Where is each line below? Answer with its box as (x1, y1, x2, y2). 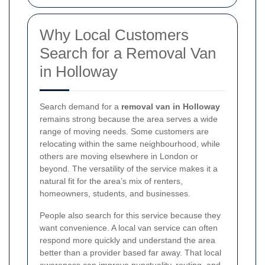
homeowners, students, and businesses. (40, 188, 190, 198)
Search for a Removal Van (40, 44, 216, 62)
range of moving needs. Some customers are (40, 126, 209, 136)
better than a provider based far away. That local (40, 247, 221, 257)
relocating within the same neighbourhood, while (40, 138, 220, 148)
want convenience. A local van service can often (40, 222, 218, 232)
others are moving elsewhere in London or (40, 151, 198, 161)
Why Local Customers (40, 25, 189, 44)
